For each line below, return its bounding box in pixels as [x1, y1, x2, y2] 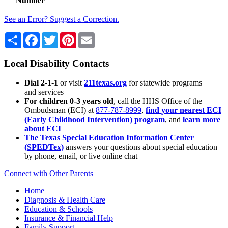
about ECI [24, 124, 61, 133]
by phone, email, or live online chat [24, 152, 137, 161]
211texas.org [84, 78, 127, 88]
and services [24, 88, 64, 97]
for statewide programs [129, 78, 202, 88]
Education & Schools [24, 205, 93, 214]
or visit [58, 78, 82, 88]
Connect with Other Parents [4, 169, 93, 178]
